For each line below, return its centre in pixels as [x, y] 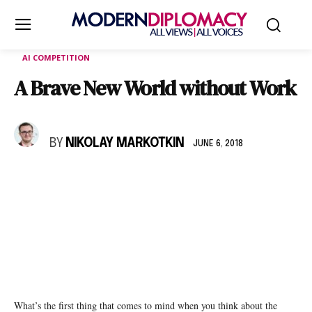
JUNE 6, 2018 [218, 144]
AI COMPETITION [56, 57]
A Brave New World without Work [155, 88]
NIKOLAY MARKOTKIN [125, 143]
